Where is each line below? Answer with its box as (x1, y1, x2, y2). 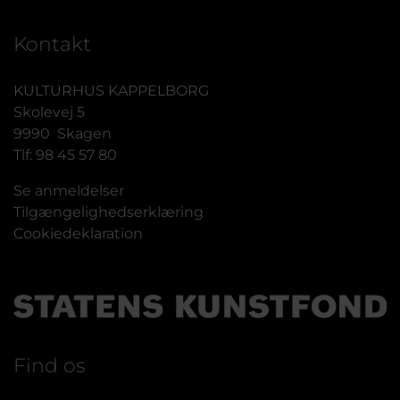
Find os (13, 354, 86, 378)
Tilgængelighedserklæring (13, 204, 204, 221)
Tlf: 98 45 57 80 (13, 146, 117, 164)
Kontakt (13, 32, 91, 56)
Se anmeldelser (13, 182, 124, 200)
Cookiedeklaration (13, 225, 143, 243)
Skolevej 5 (13, 104, 85, 121)
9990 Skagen (13, 125, 112, 143)
